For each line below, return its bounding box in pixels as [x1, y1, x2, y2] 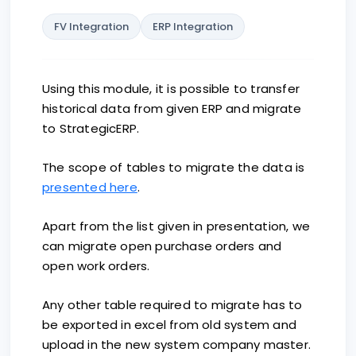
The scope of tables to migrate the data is [42, 159, 305, 176]
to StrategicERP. [42, 120, 140, 137]
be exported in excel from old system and [42, 316, 296, 333]
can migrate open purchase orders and [42, 238, 282, 254]
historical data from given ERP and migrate [42, 100, 302, 117]
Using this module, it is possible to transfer [42, 80, 300, 97]
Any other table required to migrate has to [42, 296, 303, 313]
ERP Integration [153, 19, 233, 34]
